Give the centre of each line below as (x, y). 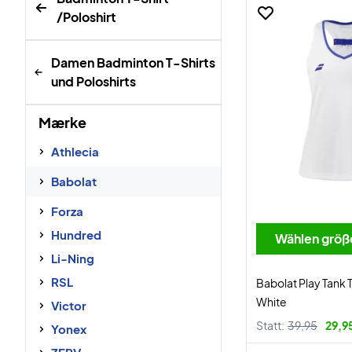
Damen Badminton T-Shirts (134, 62)
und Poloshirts (94, 81)
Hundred (76, 235)
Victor (69, 305)
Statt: (270, 325)
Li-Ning (73, 258)
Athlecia (75, 151)
